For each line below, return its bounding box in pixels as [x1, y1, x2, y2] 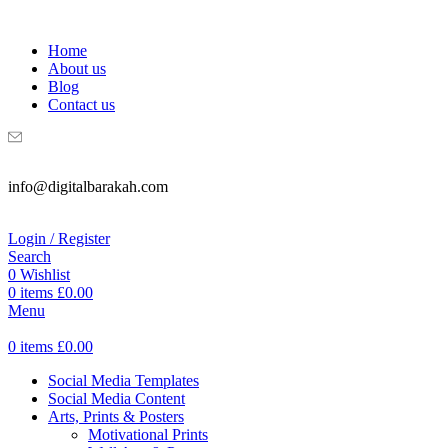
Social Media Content [48, 390, 185, 407]
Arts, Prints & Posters [48, 408, 184, 425]
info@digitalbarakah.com [8, 178, 168, 195]
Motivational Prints [88, 426, 208, 443]
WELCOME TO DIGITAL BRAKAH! [8, 8, 275, 25]
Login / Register [8, 230, 110, 247]
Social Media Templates [48, 372, 199, 389]
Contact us [48, 96, 115, 113]
